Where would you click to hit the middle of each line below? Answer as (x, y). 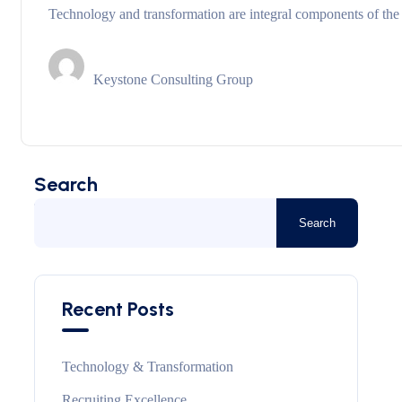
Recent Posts (118, 309)
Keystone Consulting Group (173, 79)
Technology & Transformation (148, 367)
